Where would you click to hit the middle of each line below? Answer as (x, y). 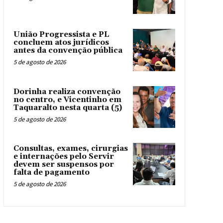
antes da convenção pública (68, 51)
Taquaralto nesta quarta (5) (67, 108)
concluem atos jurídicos (61, 43)
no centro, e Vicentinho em (67, 100)
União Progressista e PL (61, 35)
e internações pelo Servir (63, 157)
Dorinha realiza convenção (67, 92)
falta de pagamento (51, 173)
